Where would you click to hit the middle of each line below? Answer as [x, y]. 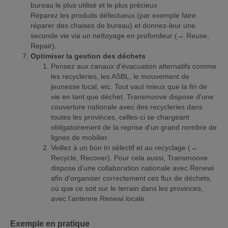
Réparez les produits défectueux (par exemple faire [113, 15]
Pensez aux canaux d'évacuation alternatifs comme [134, 66]
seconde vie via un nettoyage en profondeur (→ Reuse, [120, 35]
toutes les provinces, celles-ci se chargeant [120, 117]
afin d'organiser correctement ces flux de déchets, [131, 178]
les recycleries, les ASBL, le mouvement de [120, 76]
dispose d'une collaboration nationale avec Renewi [132, 168]
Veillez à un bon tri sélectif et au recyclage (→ [124, 147]
